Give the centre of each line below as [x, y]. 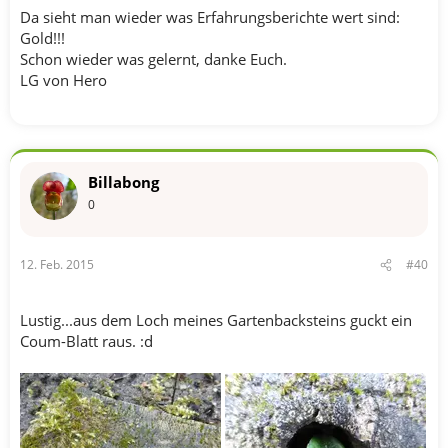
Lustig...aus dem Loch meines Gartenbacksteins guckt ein [216, 320]
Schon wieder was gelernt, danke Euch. [153, 58]
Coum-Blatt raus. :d [86, 341]
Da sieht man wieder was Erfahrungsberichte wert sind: [210, 16]
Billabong [123, 181]
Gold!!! [42, 37]
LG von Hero [63, 79]
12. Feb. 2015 [57, 264]
